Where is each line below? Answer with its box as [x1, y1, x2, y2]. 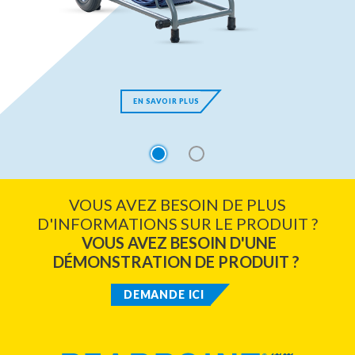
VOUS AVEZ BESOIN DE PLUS [69, 194, 286, 214]
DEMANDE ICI [123, 287, 205, 301]
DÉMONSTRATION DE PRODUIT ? [52, 251, 300, 271]
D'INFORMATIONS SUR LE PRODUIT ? [37, 213, 318, 233]
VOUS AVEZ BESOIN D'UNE [82, 232, 277, 252]
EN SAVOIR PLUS [133, 96, 200, 105]
